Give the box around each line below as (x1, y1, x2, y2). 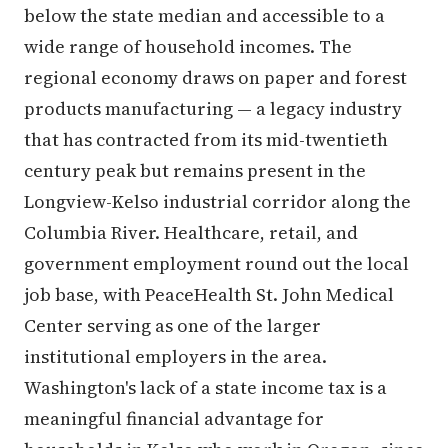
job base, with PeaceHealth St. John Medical (24, 282, 394, 307)
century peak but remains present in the (24, 158, 366, 183)
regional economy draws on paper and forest (24, 65, 407, 90)
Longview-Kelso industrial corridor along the (24, 189, 411, 214)
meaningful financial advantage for (24, 406, 324, 431)
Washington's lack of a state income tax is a (24, 375, 387, 400)
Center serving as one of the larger (24, 313, 321, 338)
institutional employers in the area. (24, 344, 327, 369)
